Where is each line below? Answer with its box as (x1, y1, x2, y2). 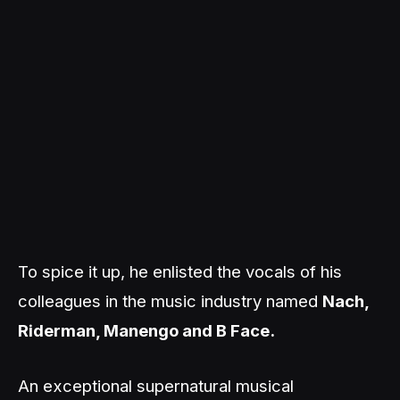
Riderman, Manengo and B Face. (18, 321, 275, 340)
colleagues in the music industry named (18, 291, 322, 311)
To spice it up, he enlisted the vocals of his (18, 262, 342, 281)
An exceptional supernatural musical (18, 375, 294, 396)
